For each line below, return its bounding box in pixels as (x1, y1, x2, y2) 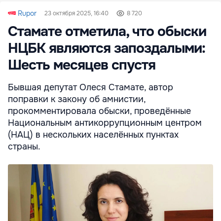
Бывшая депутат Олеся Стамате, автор (8, 81, 173, 93)
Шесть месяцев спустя (8, 56, 155, 74)
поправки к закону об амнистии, (8, 93, 146, 105)
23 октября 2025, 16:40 (44, 9, 109, 17)
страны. (8, 141, 40, 152)
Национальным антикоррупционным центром (8, 117, 202, 128)
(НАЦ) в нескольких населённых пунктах (8, 129, 179, 140)
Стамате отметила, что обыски (8, 22, 206, 40)
